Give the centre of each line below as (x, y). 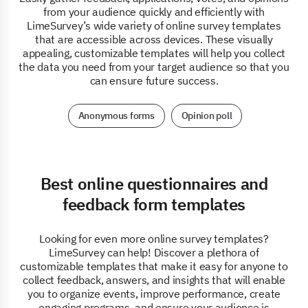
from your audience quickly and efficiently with (154, 11)
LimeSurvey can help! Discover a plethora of (154, 252)
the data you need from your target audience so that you (154, 66)
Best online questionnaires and (154, 183)
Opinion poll (207, 115)
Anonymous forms (116, 115)
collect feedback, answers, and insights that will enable (154, 279)
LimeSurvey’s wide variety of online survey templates (154, 25)
